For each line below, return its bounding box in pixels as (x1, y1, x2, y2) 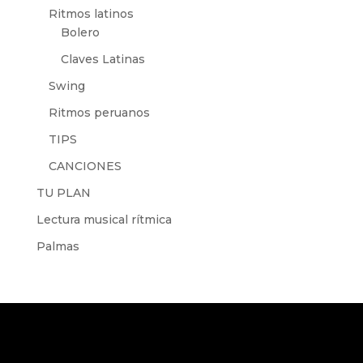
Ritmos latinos (48, 6, 134, 21)
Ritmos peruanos (48, 105, 150, 120)
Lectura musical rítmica (36, 212, 172, 227)
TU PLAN (36, 186, 91, 200)
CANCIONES (48, 159, 122, 173)
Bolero (60, 25, 100, 40)
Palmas (36, 239, 79, 254)
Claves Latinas (60, 52, 145, 66)
